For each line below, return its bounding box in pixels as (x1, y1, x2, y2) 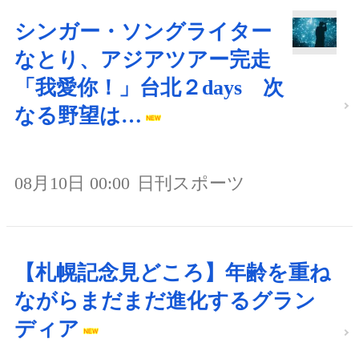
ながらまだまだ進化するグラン (14, 289, 316, 313)
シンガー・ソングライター (14, 20, 272, 44)
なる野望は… (14, 104, 142, 128)
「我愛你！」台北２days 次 (14, 76, 284, 100)
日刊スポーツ (137, 173, 245, 194)
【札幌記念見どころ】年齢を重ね (14, 261, 331, 285)
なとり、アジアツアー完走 (14, 48, 271, 72)
